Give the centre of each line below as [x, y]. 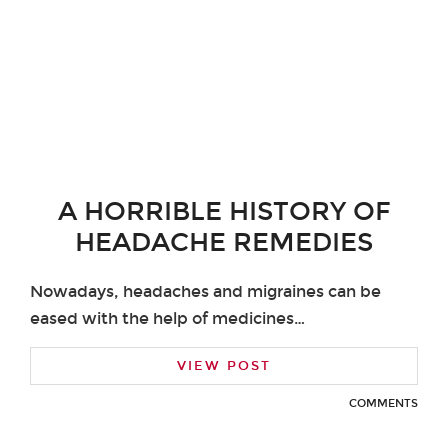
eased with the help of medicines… [167, 318]
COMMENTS [383, 403]
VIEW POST [224, 365]
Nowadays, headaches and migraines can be [205, 291]
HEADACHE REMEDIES [224, 242]
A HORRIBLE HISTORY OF [224, 211]
